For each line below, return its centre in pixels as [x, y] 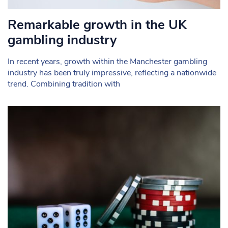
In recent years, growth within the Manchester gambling [107, 61]
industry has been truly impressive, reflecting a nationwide [112, 73]
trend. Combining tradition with [64, 84]
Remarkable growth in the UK [97, 24]
